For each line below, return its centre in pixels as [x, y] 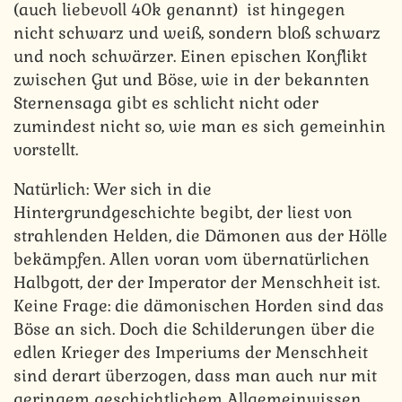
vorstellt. [46, 150]
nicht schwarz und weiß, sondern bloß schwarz [197, 33]
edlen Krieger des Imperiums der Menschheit [191, 353]
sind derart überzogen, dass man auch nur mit [195, 376]
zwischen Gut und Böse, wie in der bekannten [192, 80]
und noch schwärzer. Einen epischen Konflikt [190, 57]
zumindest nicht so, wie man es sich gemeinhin [200, 127]
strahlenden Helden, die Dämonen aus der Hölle [201, 236]
